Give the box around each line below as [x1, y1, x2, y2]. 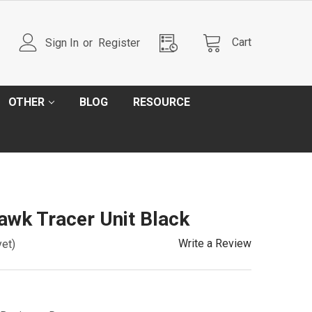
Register [98, 36, 140, 49]
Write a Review [178, 237, 251, 250]
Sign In [45, 36, 79, 49]
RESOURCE [133, 95, 190, 109]
